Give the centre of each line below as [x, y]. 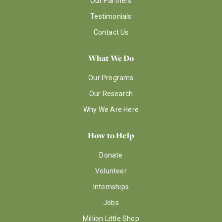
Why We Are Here [111, 109]
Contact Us [111, 32]
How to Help [111, 135]
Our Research [111, 93]
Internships [111, 187]
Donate [111, 155]
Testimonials [111, 16]
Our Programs [111, 78]
